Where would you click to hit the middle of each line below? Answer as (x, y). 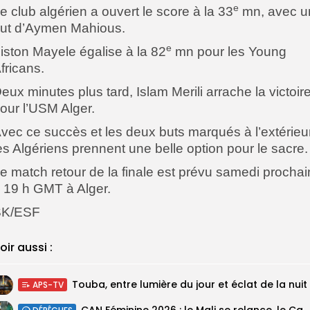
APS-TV (48, 284)
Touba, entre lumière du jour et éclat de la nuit (190, 284)
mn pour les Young (229, 51)
